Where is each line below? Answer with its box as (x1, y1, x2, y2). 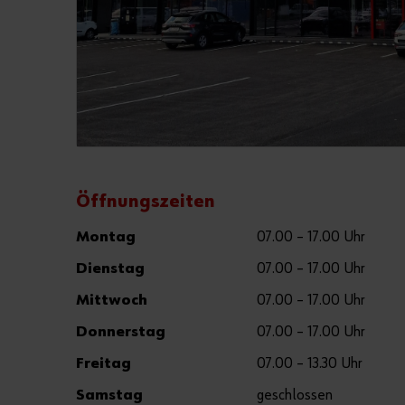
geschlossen (257, 387, 333, 403)
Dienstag (76, 260, 145, 277)
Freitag (76, 355, 131, 372)
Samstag (76, 387, 143, 403)
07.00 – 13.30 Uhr (257, 355, 363, 372)
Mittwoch (76, 292, 147, 308)
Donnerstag (76, 324, 165, 340)
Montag (76, 229, 136, 245)
